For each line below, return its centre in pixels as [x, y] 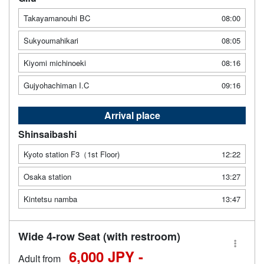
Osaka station [47, 176]
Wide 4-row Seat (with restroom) [99, 236]
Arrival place [132, 115]
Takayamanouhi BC [57, 18]
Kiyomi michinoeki [55, 62]
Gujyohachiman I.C [56, 85]
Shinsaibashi [47, 134]
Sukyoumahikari [51, 40]
